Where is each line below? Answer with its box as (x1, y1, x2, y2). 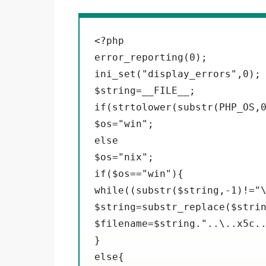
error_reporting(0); (94, 51, 207, 63)
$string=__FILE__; (94, 84, 195, 96)
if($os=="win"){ (94, 167, 183, 179)
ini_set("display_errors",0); (94, 68, 261, 80)
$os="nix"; (94, 151, 154, 163)
